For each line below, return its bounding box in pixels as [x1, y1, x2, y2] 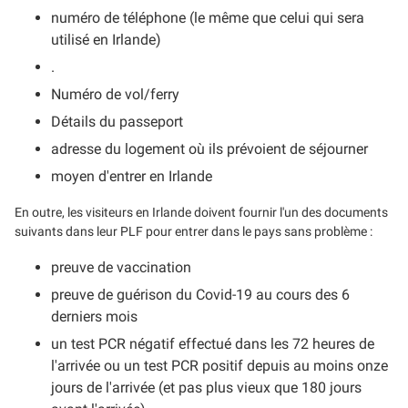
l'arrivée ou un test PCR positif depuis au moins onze [51, 356, 388, 374]
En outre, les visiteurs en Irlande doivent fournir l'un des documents [15, 204, 388, 219]
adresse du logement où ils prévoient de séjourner [51, 139, 368, 158]
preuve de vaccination [51, 258, 191, 276]
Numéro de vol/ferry [51, 85, 179, 103]
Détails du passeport [51, 112, 183, 130]
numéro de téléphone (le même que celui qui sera [51, 8, 364, 26]
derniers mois [51, 307, 138, 325]
